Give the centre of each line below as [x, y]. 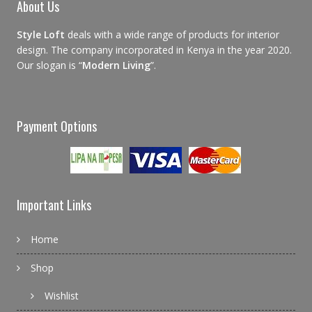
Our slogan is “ [49, 65]
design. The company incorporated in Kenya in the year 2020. [154, 50]
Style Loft [42, 35]
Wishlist [61, 296]
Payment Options [56, 126]
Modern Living [116, 65]
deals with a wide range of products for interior [173, 35]
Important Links [54, 205]
